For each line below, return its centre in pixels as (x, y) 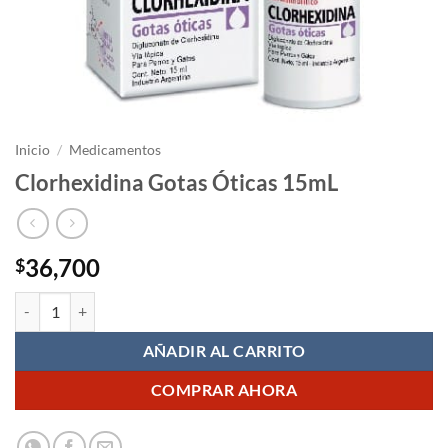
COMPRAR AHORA (224, 389)
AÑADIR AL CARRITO (224, 350)
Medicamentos (115, 150)
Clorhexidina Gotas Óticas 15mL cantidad (143, 302)
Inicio (32, 150)
